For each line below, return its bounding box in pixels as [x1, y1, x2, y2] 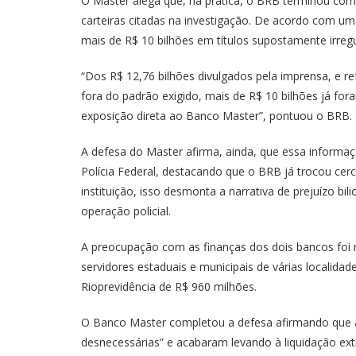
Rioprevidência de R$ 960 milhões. [81, 279, 257, 295]
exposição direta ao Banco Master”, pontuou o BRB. [81, 108, 352, 124]
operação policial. [81, 203, 171, 219]
